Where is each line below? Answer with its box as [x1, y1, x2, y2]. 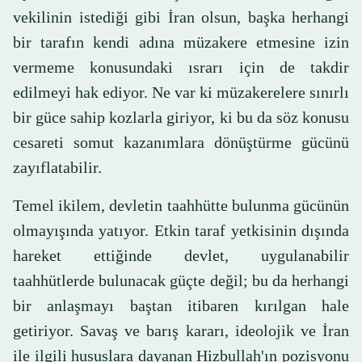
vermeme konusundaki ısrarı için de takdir [13, 58, 349, 77]
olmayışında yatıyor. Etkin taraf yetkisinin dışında [13, 221, 349, 240]
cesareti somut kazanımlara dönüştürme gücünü [13, 133, 349, 152]
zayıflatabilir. [13, 158, 102, 177]
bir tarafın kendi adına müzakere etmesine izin [13, 33, 349, 52]
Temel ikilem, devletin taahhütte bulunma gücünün [13, 196, 349, 215]
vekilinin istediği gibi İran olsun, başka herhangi [13, 8, 349, 27]
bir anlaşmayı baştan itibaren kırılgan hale [13, 297, 349, 315]
